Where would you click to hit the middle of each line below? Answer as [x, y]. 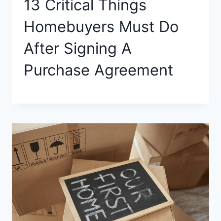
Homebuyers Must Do [101, 26]
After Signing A [78, 48]
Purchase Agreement [98, 70]
